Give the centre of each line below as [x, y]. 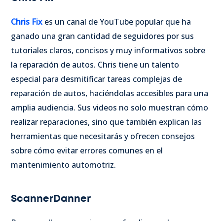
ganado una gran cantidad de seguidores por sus [102, 36]
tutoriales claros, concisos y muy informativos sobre [108, 50]
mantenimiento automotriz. [64, 165]
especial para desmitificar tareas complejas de [96, 79]
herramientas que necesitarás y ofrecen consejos [103, 136]
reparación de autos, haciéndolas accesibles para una [110, 93]
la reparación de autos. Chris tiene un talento [95, 64]
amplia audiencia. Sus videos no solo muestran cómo [110, 107]
